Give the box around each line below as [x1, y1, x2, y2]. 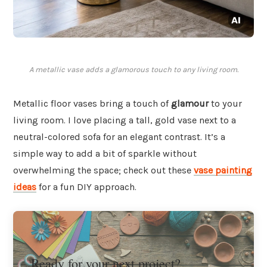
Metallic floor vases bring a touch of [13, 98, 171, 110]
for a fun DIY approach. [36, 181, 136, 193]
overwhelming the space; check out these [13, 164, 194, 176]
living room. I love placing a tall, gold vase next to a [13, 114, 236, 126]
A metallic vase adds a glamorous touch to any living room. [29, 65, 238, 74]
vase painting [194, 164, 252, 176]
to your [209, 98, 242, 110]
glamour [171, 98, 209, 110]
